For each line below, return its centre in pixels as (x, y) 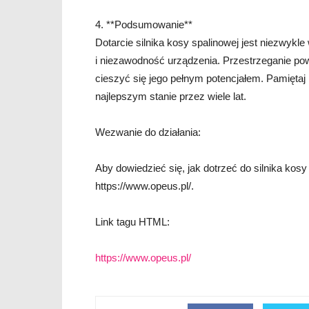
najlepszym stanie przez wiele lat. (171, 97)
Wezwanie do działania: (148, 132)
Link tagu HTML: (132, 222)
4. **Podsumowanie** (144, 25)
